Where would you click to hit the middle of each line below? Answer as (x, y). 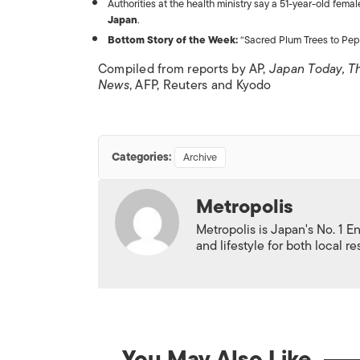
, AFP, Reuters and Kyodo (200, 85)
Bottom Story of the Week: (173, 40)
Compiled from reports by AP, (184, 69)
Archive (200, 157)
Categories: (141, 157)
